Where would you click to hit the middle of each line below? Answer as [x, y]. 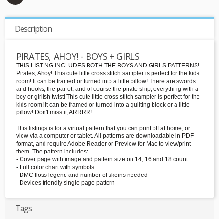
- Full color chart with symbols [55, 167]
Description [33, 29]
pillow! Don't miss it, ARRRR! [54, 113]
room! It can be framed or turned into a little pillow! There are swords [106, 81]
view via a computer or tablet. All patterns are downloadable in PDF [105, 136]
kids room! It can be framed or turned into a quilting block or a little [103, 105]
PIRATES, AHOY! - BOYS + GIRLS [78, 56]
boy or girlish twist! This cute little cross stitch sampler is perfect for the [108, 97]
